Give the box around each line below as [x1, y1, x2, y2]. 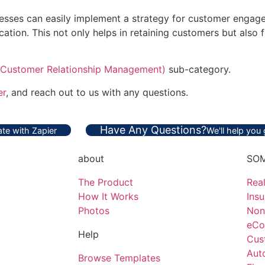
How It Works [78, 190, 138, 202]
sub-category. [166, 63, 231, 76]
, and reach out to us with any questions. [6, 86, 188, 98]
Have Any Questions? [99, 123, 206, 136]
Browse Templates [78, 251, 160, 264]
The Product [78, 176, 133, 188]
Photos [78, 204, 109, 216]
